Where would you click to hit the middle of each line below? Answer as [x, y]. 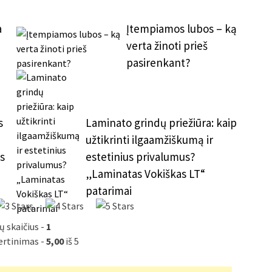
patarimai [109, 190]
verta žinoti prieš [167, 45]
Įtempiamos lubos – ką [182, 28]
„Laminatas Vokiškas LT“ [146, 173]
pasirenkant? [159, 62]
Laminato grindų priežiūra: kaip [161, 122]
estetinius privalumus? [141, 156]
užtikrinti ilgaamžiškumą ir [150, 139]
